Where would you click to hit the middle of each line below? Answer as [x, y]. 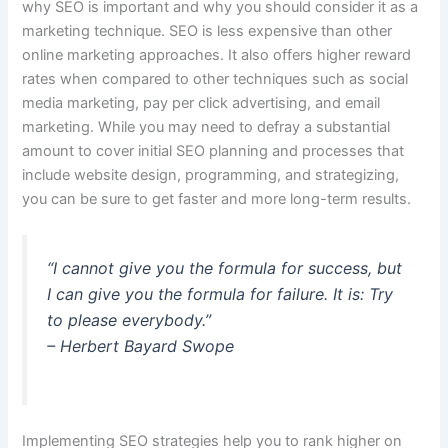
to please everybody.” [129, 320]
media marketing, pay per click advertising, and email [201, 103]
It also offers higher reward [318, 55]
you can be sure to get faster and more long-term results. [217, 199]
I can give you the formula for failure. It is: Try [220, 294]
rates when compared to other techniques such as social [215, 79]
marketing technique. [96, 31]
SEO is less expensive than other [281, 31]
